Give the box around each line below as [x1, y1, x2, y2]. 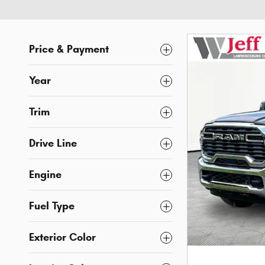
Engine [29, 168, 62, 181]
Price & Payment [29, 43, 109, 56]
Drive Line [29, 137, 77, 150]
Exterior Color [29, 231, 96, 244]
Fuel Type [29, 199, 75, 212]
